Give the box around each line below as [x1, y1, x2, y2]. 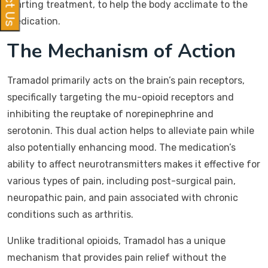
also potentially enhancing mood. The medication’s [7, 142, 236, 153]
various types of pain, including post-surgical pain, [7, 175, 236, 187]
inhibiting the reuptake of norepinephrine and [7, 108, 214, 120]
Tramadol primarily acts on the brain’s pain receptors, [7, 75, 245, 86]
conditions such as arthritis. [7, 209, 133, 220]
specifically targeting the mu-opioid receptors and [7, 92, 234, 103]
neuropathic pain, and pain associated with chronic [7, 192, 238, 203]
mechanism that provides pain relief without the [7, 252, 226, 263]
